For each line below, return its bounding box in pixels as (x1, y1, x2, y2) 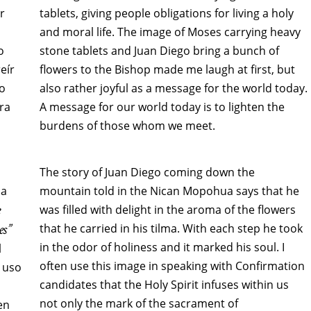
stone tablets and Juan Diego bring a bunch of (39, 43, 279, 59)
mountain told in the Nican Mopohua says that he (39, 183, 299, 199)
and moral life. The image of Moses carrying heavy (39, 24, 301, 40)
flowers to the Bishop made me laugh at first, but (39, 62, 295, 78)
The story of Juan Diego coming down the (39, 165, 255, 180)
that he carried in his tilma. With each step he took (39, 221, 303, 237)
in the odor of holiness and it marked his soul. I (39, 239, 285, 255)
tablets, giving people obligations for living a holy (39, 6, 294, 22)
